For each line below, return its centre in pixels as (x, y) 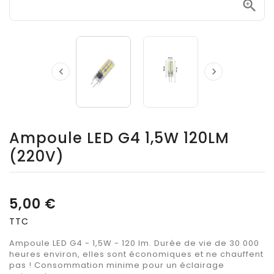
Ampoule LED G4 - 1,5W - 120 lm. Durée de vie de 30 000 (134, 243)
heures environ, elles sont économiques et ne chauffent (136, 254)
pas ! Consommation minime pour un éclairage (117, 265)
